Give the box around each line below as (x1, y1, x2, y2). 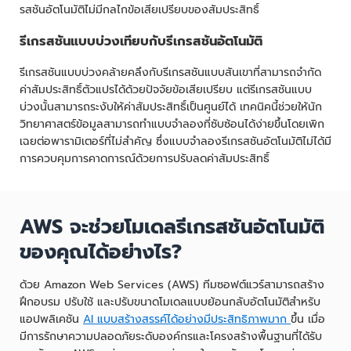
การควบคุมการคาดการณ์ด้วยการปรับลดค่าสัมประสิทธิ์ (20, 150, 270, 168)
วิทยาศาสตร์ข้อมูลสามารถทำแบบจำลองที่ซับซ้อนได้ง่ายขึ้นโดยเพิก (20, 116, 324, 133)
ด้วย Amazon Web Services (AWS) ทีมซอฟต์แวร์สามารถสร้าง (20, 277, 324, 294)
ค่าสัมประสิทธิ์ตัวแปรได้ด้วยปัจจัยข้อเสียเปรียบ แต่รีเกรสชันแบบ (20, 81, 312, 99)
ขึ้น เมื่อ (291, 311, 325, 328)
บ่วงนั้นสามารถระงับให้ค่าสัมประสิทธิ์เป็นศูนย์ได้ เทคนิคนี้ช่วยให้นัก (20, 99, 322, 116)
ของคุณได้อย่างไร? (20, 237, 182, 268)
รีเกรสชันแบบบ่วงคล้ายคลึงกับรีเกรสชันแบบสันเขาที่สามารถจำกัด (20, 64, 321, 81)
